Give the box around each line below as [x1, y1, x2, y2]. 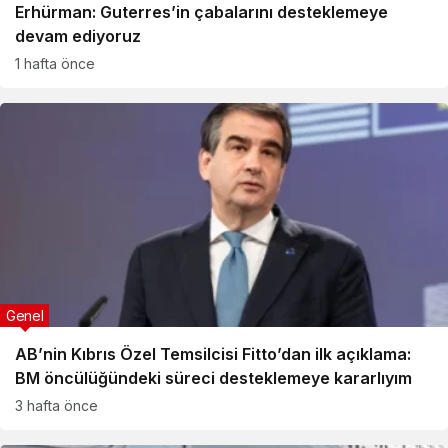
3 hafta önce [15, 397, 98, 414]
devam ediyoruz [15, 26, 141, 46]
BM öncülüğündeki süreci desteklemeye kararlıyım [15, 368, 412, 388]
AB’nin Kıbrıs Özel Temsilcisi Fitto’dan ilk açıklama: [15, 344, 411, 364]
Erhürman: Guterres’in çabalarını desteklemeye [15, 2, 388, 22]
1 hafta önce [15, 55, 95, 72]
